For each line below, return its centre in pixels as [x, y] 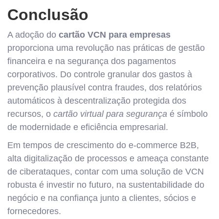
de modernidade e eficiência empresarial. [88, 127]
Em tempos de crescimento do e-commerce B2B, [103, 145]
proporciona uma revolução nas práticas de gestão [106, 48]
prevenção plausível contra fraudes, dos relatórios [105, 88]
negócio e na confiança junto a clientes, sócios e [102, 198]
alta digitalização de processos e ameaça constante [108, 158]
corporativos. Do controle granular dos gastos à [100, 74]
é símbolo [187, 114]
